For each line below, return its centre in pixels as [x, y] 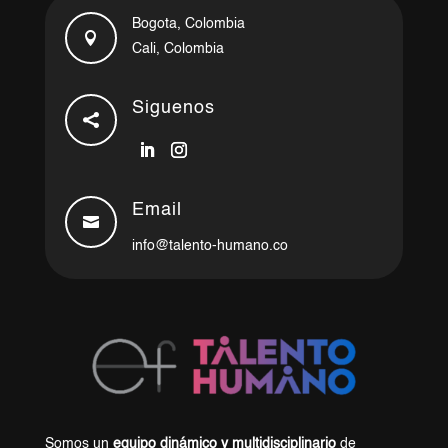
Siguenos [173, 108]
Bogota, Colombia [188, 24]
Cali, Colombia [177, 49]
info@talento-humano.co [209, 246]
